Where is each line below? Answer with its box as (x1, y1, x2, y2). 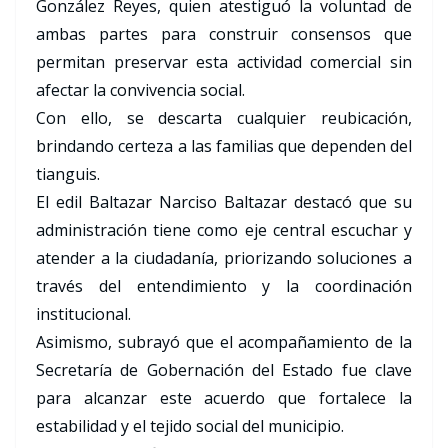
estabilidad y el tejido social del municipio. (36, 415, 344, 438)
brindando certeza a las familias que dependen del (36, 135, 412, 158)
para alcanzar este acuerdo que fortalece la (36, 387, 412, 410)
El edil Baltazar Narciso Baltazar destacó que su (36, 191, 412, 214)
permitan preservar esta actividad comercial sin (36, 51, 412, 74)
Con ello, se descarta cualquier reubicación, (36, 107, 412, 130)
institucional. (36, 303, 131, 326)
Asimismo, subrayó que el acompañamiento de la (36, 331, 412, 354)
